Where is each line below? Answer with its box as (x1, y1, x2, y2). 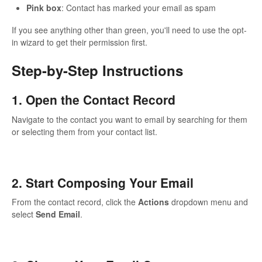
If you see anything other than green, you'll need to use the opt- (12, 24, 247, 36)
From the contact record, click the (12, 196, 138, 208)
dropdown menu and (169, 196, 248, 208)
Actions (138, 196, 169, 208)
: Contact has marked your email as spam (61, 2, 216, 14)
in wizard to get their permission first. (12, 36, 147, 49)
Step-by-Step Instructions (12, 60, 183, 81)
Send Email (36, 208, 80, 220)
